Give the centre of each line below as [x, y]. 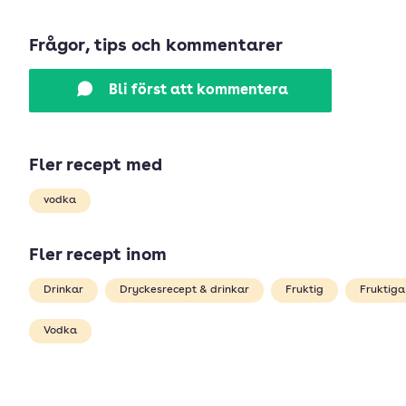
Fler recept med [96, 166]
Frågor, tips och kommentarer [156, 47]
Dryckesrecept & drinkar [184, 290]
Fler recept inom [98, 256]
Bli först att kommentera [198, 91]
